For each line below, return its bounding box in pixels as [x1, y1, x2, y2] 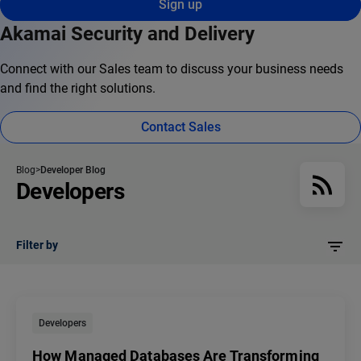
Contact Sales [140, 119, 221, 135]
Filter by [16, 239, 58, 252]
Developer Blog [40, 164, 106, 176]
